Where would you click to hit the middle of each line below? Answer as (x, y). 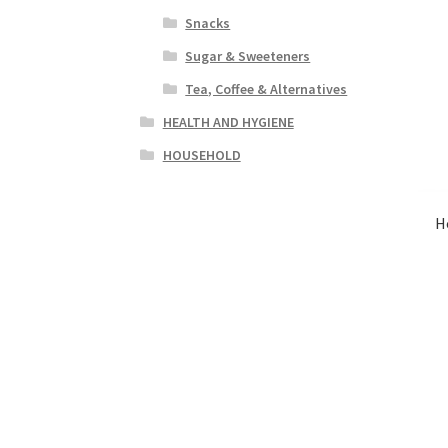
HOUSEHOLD (201, 154)
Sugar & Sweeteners (248, 55)
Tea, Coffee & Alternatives (266, 88)
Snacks (208, 22)
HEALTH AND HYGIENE (228, 121)
